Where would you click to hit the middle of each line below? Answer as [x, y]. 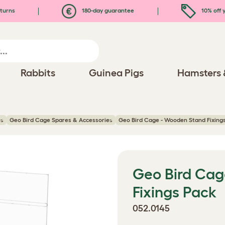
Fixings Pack [175, 192]
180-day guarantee [107, 10]
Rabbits [38, 73]
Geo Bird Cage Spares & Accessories [61, 120]
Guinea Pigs [117, 73]
